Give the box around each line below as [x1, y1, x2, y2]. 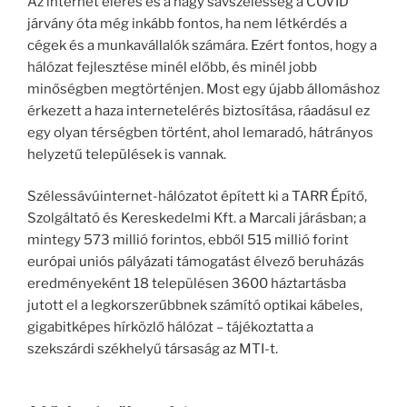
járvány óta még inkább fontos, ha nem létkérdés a [27, 15, 347, 32]
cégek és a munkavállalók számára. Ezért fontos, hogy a [27, 36, 377, 54]
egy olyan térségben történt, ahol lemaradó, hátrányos [27, 124, 373, 141]
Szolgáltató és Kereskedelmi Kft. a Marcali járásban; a [27, 210, 366, 227]
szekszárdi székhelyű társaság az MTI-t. [27, 341, 278, 358]
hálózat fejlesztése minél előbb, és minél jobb [27, 58, 317, 75]
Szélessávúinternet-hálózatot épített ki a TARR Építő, [27, 188, 367, 205]
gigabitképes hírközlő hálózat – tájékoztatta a [27, 319, 313, 336]
